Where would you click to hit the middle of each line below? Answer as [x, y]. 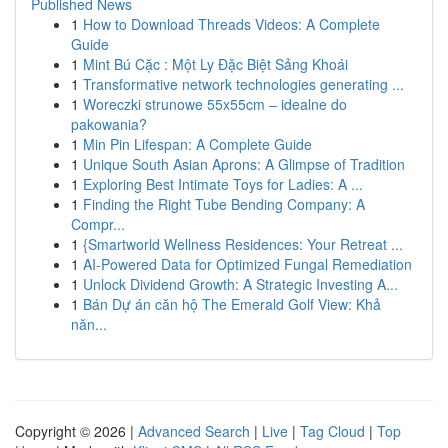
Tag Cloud [332, 431]
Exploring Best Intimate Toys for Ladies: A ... [223, 184]
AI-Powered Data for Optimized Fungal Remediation [247, 264]
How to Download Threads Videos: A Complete [231, 24]
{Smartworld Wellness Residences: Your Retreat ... [243, 244]
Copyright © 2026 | [76, 431]
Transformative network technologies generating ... [243, 84]
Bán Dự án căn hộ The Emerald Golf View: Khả [232, 304]
